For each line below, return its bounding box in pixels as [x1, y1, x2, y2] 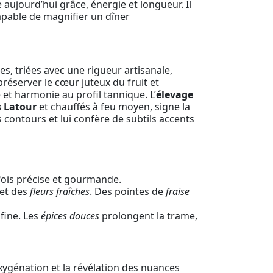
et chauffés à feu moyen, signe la [37, 100, 190, 114]
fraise [166, 184, 190, 198]
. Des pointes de [90, 184, 166, 198]
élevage [156, 88, 193, 102]
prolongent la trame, [99, 208, 197, 222]
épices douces [41, 208, 99, 222]
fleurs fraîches [30, 184, 90, 198]
